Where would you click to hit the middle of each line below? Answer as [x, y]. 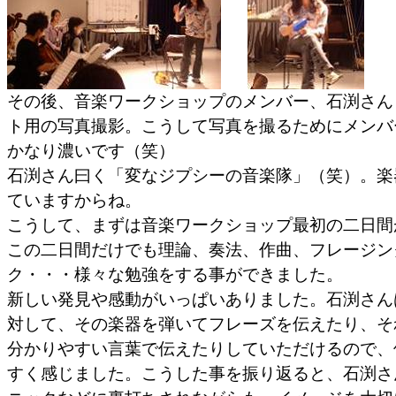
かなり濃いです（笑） [91, 151]
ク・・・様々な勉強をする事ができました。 [175, 274]
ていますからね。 [74, 200]
